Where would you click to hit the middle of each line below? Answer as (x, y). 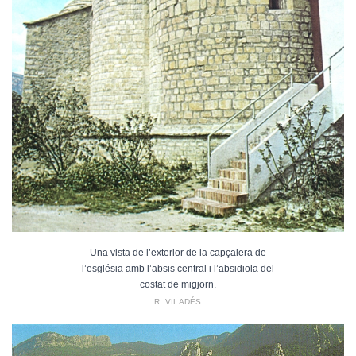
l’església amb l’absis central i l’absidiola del (178, 268)
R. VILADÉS (178, 301)
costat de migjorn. (178, 284)
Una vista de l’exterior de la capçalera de (178, 252)
